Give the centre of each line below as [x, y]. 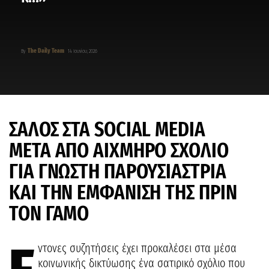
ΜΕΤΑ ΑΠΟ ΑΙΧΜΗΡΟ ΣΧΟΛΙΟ [119, 150]
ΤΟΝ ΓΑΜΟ [49, 213]
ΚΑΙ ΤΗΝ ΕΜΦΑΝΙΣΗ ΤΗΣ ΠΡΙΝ [123, 192]
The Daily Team [46, 51]
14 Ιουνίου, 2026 [83, 51]
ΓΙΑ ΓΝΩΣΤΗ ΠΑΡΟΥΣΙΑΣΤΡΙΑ [118, 171]
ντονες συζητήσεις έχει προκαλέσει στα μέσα [137, 248]
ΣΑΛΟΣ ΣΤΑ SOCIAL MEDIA [107, 129]
